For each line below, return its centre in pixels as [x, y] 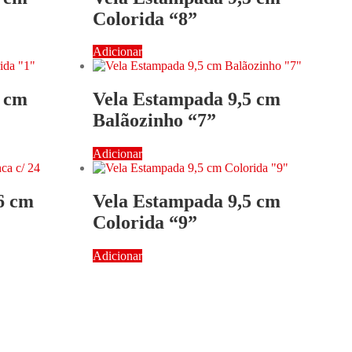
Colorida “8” [145, 18]
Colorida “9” [145, 223]
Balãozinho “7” [154, 121]
